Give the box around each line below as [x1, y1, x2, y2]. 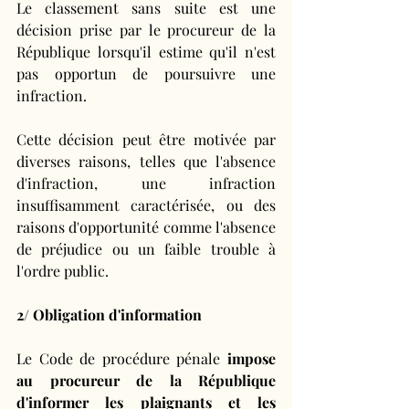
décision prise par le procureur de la [16, 20, 276, 40]
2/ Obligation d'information [16, 305, 202, 325]
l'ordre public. [16, 261, 109, 281]
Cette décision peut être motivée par [16, 130, 276, 150]
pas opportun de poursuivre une [16, 64, 276, 84]
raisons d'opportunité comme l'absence [16, 217, 276, 237]
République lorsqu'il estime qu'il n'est [16, 42, 276, 62]
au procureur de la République [16, 371, 276, 391]
